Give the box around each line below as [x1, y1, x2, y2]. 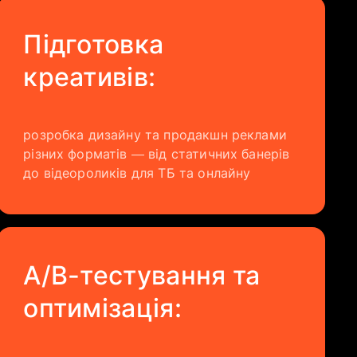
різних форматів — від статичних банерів [23, 146, 290, 162]
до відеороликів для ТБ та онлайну [23, 165, 251, 181]
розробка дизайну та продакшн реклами [23, 127, 287, 143]
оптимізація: [23, 292, 182, 324]
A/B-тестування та [23, 260, 261, 291]
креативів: [23, 61, 156, 92]
